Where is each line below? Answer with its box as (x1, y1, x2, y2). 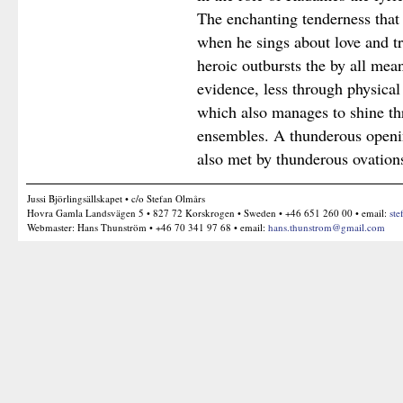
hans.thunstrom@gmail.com (268, 220, 385, 235)
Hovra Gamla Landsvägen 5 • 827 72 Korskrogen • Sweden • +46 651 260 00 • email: (27, 206, 390, 220)
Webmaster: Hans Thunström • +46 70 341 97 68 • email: (27, 220, 268, 235)
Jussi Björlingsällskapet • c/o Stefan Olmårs (27, 192, 205, 206)
